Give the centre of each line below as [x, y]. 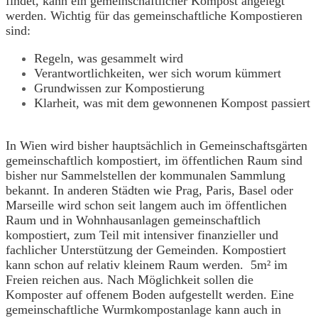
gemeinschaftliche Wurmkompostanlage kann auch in [143, 309]
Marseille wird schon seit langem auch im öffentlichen [146, 205]
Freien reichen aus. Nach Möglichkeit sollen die [130, 280]
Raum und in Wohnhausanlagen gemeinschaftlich [133, 220]
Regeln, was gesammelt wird [109, 58]
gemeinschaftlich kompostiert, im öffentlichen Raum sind [154, 160]
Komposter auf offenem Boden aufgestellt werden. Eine [150, 295]
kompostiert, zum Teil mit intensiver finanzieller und [142, 235]
